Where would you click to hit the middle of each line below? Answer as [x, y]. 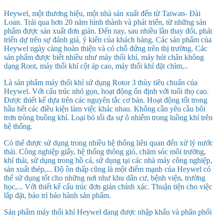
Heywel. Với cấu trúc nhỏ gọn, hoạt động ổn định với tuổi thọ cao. [106, 91]
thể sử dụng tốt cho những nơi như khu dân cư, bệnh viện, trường [105, 178]
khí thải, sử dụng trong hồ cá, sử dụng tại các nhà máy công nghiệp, [108, 160]
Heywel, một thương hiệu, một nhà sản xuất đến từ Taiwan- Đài [102, 13]
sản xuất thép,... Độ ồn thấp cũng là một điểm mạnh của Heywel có [107, 169]
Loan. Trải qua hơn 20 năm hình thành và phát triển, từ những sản [105, 22]
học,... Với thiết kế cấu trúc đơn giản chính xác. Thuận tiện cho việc [108, 186]
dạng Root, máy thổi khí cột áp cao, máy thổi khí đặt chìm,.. [96, 66]
